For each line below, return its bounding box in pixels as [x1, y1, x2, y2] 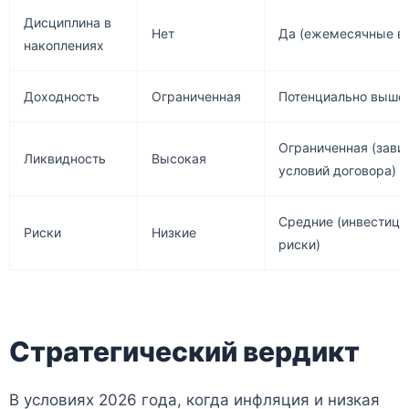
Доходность [24, 89, 100, 105]
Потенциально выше [278, 89, 405, 105]
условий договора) [278, 163, 396, 179]
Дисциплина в [24, 15, 111, 31]
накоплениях [24, 37, 104, 54]
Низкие [152, 225, 196, 241]
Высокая [152, 151, 206, 167]
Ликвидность [24, 151, 106, 167]
